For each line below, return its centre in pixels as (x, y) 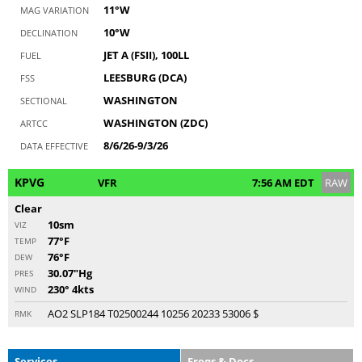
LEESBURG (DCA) (145, 77)
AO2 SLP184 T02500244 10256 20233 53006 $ (153, 313)
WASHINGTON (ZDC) (156, 122)
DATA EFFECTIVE (54, 145)
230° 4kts (71, 289)
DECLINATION (49, 32)
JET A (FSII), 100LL (146, 55)
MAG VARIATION (55, 10)
